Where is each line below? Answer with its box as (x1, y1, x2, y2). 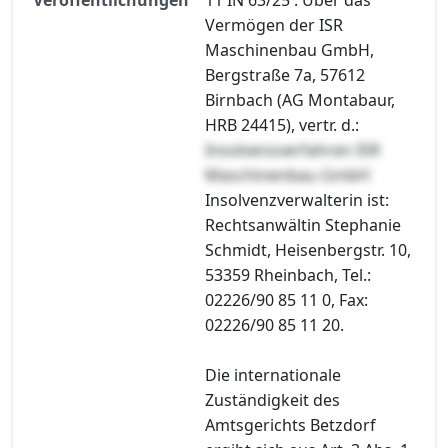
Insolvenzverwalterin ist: (205, 188, 389, 211)
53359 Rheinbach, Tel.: (205, 263, 371, 286)
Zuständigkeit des (205, 388, 340, 411)
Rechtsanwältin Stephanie (205, 213, 401, 236)
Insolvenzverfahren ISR (205, 138, 380, 161)
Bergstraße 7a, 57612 (205, 63, 365, 86)
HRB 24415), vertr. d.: (205, 113, 359, 136)
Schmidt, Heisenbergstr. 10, (205, 238, 411, 261)
